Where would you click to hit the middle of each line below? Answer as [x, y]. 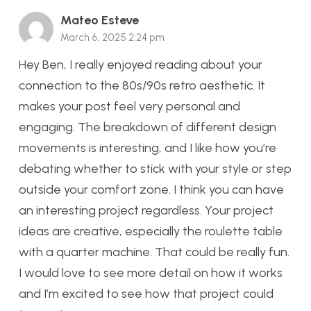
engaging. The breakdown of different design [148, 127]
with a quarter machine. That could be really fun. [154, 252]
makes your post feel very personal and [129, 107]
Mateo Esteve [100, 20]
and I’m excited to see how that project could [146, 294]
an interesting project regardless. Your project [146, 211]
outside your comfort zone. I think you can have [151, 190]
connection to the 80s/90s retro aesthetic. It [142, 86]
